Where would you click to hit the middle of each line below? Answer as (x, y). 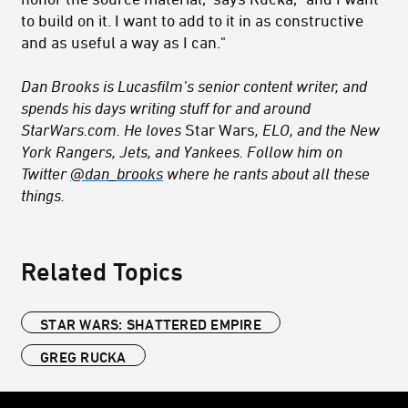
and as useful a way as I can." (123, 41)
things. (43, 194)
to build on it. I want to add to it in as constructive (192, 20)
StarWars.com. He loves (103, 129)
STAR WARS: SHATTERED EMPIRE (151, 324)
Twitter (46, 173)
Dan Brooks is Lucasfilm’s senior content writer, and (194, 85)
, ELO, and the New (317, 129)
